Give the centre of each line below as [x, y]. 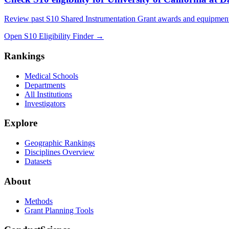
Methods [39, 201]
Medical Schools [51, 76]
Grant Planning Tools [59, 210]
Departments [45, 85]
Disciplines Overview [60, 152]
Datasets [38, 162]
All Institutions [48, 94]
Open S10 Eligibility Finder [49, 36]
